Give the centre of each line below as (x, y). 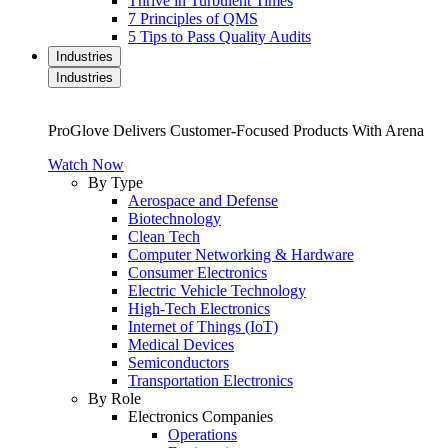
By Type (115, 182)
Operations (202, 434)
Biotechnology (174, 218)
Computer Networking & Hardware (241, 254)
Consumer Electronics (197, 272)
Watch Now (86, 164)
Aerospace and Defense (203, 200)
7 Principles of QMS (193, 18)
